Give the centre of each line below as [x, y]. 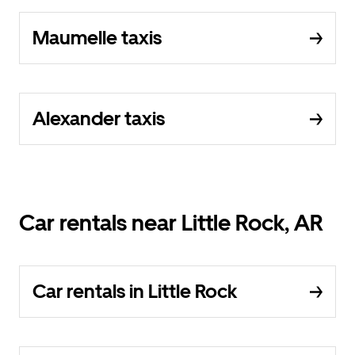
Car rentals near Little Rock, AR [171, 223]
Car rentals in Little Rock [135, 291]
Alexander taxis [99, 118]
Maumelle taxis [97, 38]
